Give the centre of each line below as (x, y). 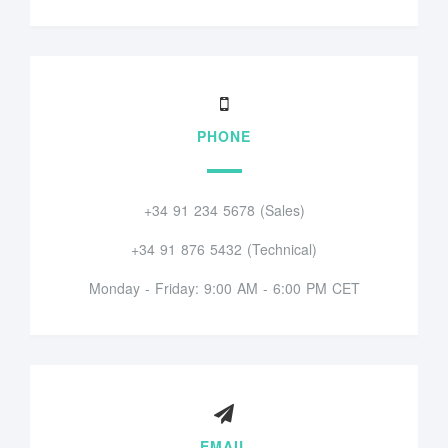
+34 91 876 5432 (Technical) (224, 249)
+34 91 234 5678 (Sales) (224, 210)
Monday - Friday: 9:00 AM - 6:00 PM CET (224, 288)
